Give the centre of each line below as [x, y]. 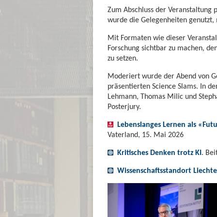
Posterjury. [126, 106]
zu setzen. [123, 58]
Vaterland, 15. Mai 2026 [146, 134]
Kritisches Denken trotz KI [159, 152]
